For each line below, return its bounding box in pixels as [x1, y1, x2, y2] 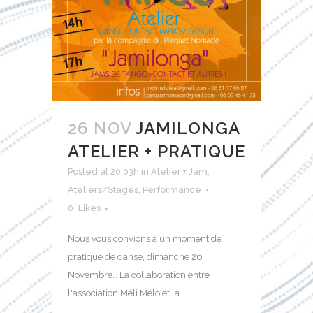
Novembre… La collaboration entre [68, 269, 210, 280]
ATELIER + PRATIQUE [68, 140, 245, 161]
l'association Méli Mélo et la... [68, 287, 186, 298]
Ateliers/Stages [68, 184, 138, 195]
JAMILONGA [136, 117, 240, 138]
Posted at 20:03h [68, 166, 139, 177]
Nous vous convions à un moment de [68, 233, 221, 244]
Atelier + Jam [151, 166, 208, 177]
